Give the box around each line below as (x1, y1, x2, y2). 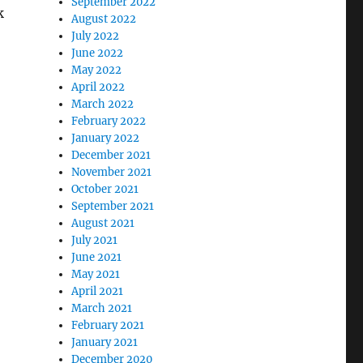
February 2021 (71, 318, 145, 332)
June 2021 (71, 250, 122, 264)
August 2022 (71, 11, 137, 26)
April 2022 (71, 79, 126, 94)
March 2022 (71, 96, 135, 111)
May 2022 (71, 62, 122, 77)
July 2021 (71, 233, 118, 247)
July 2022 (71, 28, 120, 43)
